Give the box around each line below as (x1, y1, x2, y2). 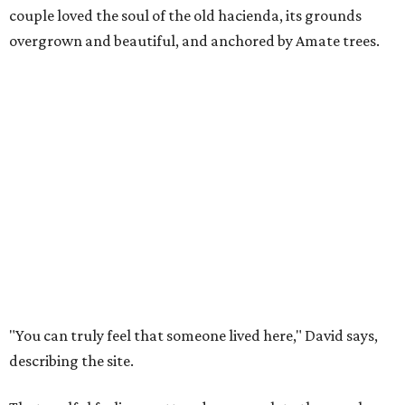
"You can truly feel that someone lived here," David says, (9, 326, 378, 345)
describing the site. (9, 352, 134, 371)
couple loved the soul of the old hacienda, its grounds (9, 6, 362, 25)
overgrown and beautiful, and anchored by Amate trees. (9, 32, 380, 51)
